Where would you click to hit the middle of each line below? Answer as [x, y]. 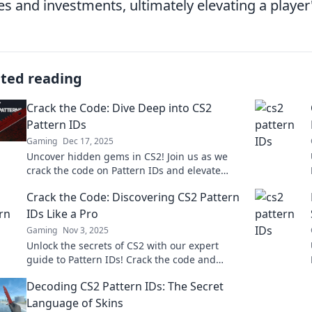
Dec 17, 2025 [88, 141]
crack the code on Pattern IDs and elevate [124, 170]
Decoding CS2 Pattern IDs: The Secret [125, 286]
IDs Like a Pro [62, 214]
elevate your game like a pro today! [108, 273]
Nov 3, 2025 [86, 230]
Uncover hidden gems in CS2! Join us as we [127, 156]
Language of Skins [75, 303]
